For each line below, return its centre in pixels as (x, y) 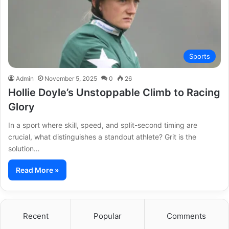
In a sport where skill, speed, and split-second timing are (103, 125)
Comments (187, 216)
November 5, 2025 (71, 78)
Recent (36, 216)
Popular (107, 216)
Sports (200, 56)
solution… (24, 148)
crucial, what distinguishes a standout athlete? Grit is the (102, 136)
